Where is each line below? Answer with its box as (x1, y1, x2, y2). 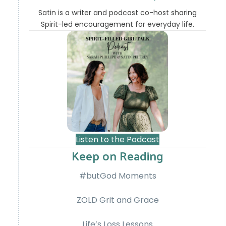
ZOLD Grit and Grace (76, 194, 159, 206)
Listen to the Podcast (76, 134, 160, 146)
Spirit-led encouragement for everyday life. (41, 19, 195, 30)
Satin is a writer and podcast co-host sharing (38, 8, 197, 18)
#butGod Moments (79, 170, 156, 182)
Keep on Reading (72, 144, 164, 167)
